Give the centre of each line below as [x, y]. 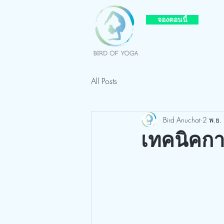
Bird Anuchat [182, 119]
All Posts [104, 81]
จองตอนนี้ [172, 19]
